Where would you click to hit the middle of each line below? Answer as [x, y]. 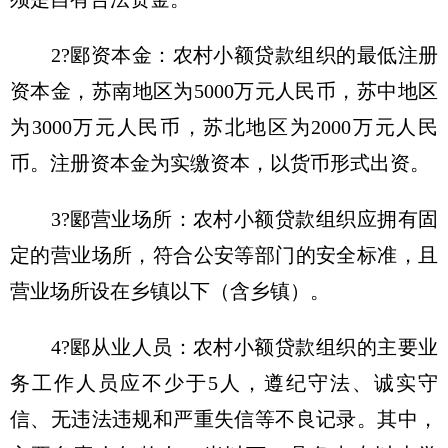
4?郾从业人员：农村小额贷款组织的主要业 [224, 347]
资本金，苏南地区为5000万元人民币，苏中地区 [224, 91]
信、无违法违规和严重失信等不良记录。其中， [224, 419]
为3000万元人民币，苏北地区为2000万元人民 [224, 127]
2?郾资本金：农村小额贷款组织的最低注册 [224, 55]
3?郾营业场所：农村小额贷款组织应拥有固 [224, 219]
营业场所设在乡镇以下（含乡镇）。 [170, 291]
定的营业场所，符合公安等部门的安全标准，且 [224, 255]
